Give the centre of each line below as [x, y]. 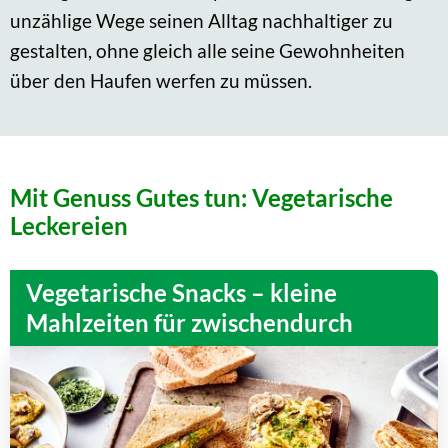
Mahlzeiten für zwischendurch [189, 323]
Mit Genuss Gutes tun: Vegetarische [201, 198]
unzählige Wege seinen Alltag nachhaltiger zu [201, 21]
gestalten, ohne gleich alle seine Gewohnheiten [207, 51]
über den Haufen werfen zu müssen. [161, 81]
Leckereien [69, 226]
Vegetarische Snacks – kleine [181, 293]
